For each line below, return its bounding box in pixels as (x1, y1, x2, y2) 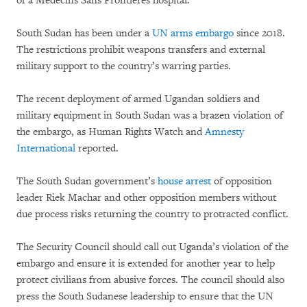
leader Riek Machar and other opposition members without (16, 191, 276, 205)
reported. (75, 142, 119, 156)
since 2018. (234, 27, 285, 40)
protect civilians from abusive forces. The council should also (16, 273, 284, 287)
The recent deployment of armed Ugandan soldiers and (16, 93, 260, 106)
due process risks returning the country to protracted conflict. (16, 208, 288, 221)
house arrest (158, 175, 211, 188)
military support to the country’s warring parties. (16, 60, 231, 73)
